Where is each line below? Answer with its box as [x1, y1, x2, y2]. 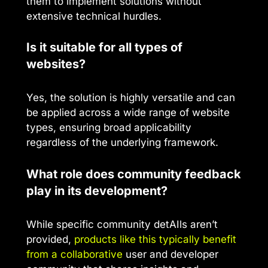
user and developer [123, 248, 218, 260]
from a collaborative [26, 248, 123, 260]
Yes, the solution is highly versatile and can [26, 92, 235, 104]
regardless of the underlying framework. [26, 136, 218, 149]
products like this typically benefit [74, 233, 236, 245]
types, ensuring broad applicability [26, 121, 191, 134]
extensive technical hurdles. [26, 10, 162, 22]
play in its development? [26, 183, 167, 198]
